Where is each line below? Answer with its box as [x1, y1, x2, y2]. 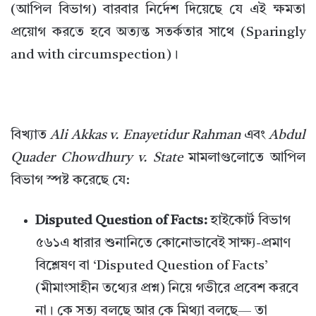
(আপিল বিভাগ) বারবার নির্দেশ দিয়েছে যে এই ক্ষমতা [11, 4, 305, 18]
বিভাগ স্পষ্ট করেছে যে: [11, 174, 130, 188]
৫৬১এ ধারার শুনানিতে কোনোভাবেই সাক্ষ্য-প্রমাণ [35, 237, 291, 251]
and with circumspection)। [11, 49, 178, 63]
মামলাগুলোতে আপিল [183, 152, 305, 166]
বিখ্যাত [11, 129, 51, 143]
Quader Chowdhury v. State [11, 152, 183, 166]
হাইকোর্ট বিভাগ [207, 214, 291, 229]
